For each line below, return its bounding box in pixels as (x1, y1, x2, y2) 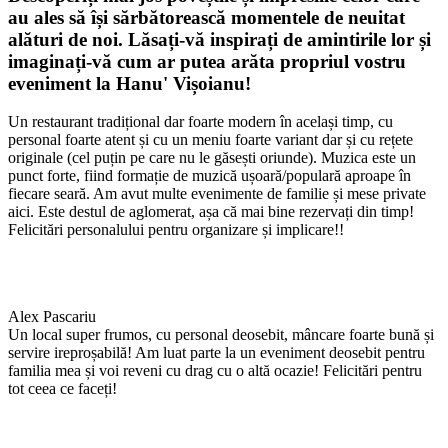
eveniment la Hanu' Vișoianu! (8, 72, 251, 94)
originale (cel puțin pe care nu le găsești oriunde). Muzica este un (8, 149, 416, 167)
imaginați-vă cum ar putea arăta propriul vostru (8, 50, 406, 72)
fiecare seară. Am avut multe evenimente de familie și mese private (8, 185, 426, 203)
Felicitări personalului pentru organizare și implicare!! (8, 221, 344, 239)
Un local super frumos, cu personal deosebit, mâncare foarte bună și (8, 326, 434, 344)
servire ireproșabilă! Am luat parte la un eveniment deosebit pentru (8, 344, 425, 362)
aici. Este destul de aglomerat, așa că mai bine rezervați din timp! (8, 203, 414, 221)
